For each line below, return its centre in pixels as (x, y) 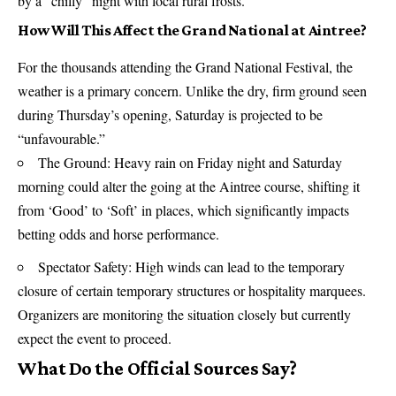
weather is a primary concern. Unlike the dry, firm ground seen (192, 91)
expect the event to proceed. (95, 338)
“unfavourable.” (61, 139)
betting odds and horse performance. (118, 234)
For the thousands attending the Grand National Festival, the (185, 67)
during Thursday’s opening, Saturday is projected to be (170, 115)
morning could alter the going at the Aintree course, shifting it (189, 187)
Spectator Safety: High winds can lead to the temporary (191, 266)
